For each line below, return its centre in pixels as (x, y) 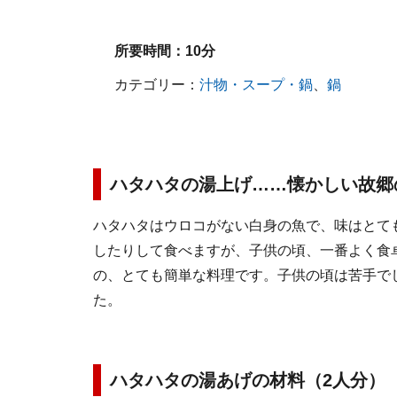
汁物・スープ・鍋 (256, 85)
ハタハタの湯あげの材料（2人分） (248, 380)
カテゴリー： (156, 85)
